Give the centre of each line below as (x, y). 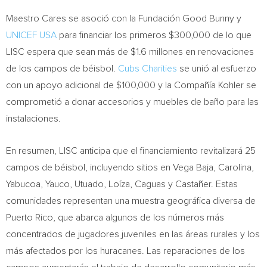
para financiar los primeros (113, 35)
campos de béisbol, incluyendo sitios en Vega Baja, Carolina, (130, 167)
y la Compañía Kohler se (206, 85)
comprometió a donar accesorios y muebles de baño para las (132, 102)
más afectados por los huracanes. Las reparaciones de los (125, 251)
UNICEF (23, 35)
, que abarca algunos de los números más (139, 218)
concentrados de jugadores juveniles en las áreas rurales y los (133, 234)
